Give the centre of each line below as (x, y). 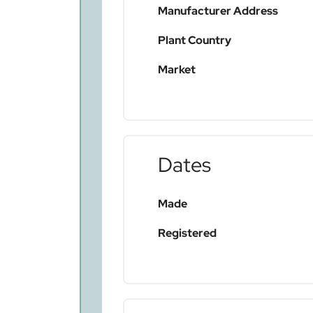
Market (177, 70)
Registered (187, 233)
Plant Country (195, 41)
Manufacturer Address (218, 11)
